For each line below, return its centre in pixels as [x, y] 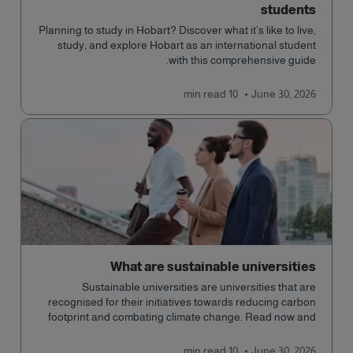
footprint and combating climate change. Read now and [182, 317]
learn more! [290, 332]
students [288, 10]
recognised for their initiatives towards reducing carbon [182, 302]
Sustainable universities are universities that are [199, 287]
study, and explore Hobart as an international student [187, 45]
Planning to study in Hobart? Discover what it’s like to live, [177, 30]
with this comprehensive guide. [242, 60]
